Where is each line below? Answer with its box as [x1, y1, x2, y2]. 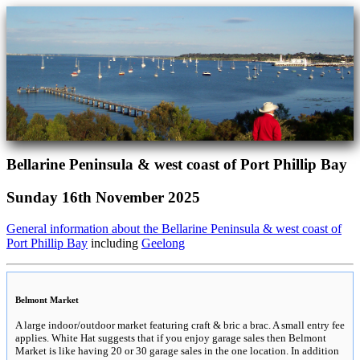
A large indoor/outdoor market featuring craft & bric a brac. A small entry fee [15, 318, 345, 331]
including [88, 235, 141, 250]
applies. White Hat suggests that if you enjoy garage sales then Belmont [15, 331, 326, 344]
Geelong [141, 235, 185, 250]
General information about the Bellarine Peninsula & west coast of [6, 221, 342, 235]
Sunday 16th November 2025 [6, 188, 200, 206]
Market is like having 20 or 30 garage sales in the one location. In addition [15, 344, 339, 357]
